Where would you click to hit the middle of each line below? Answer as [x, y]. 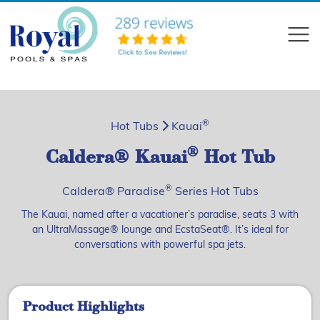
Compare [198, 79]
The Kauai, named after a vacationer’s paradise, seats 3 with [160, 215]
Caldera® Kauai [116, 158]
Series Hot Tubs [215, 192]
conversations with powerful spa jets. [160, 245]
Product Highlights [84, 307]
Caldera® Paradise [113, 192]
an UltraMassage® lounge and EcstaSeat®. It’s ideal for [160, 230]
